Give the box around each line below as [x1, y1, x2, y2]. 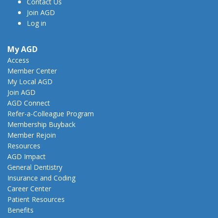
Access [7, 55, 29, 65]
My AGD [7, 43, 37, 54]
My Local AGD [7, 76, 53, 86]
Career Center [7, 183, 51, 193]
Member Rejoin [7, 130, 56, 140]
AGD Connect [7, 98, 50, 108]
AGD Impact [7, 151, 46, 161]
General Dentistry [7, 162, 62, 172]
